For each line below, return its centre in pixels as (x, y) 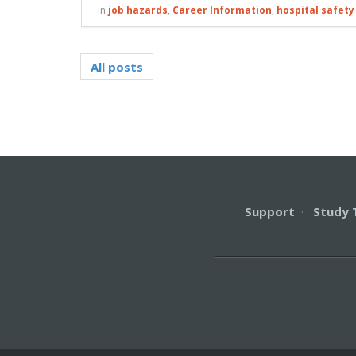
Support (270, 212)
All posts (117, 67)
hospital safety (315, 10)
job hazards (138, 10)
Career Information (222, 10)
